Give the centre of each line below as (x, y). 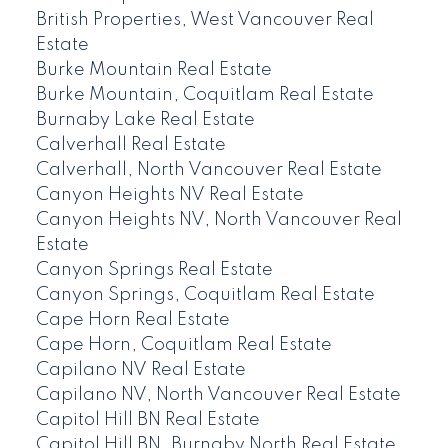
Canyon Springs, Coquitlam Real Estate (205, 295)
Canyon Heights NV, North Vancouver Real (218, 220)
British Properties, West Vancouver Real (204, 20)
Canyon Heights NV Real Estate (169, 195)
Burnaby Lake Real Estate (145, 120)
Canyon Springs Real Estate (154, 270)
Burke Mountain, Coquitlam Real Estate (204, 95)
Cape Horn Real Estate (132, 320)
